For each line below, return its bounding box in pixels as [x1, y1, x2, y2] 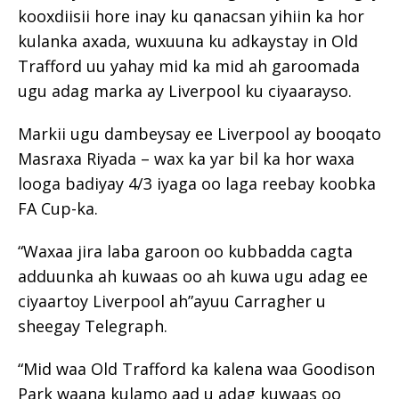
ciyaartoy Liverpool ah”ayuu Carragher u [18, 289, 326, 312]
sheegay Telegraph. [18, 314, 167, 337]
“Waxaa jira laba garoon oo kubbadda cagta [18, 240, 353, 262]
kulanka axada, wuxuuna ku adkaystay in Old [18, 29, 358, 52]
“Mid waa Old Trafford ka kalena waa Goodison [18, 357, 375, 379]
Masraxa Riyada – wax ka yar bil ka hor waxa [18, 147, 354, 169]
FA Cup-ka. [18, 197, 98, 219]
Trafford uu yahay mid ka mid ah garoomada [18, 54, 360, 77]
